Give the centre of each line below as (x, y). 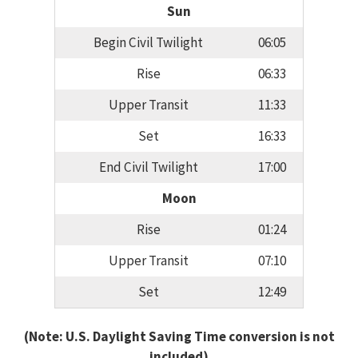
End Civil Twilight (148, 167)
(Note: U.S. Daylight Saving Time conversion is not (179, 336)
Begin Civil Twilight (148, 43)
